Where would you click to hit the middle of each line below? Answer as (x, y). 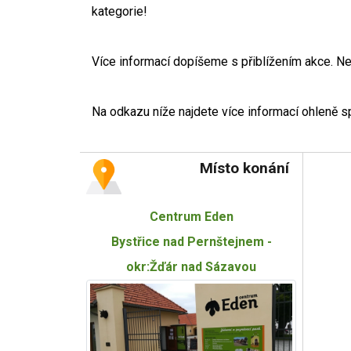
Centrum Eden (191, 217)
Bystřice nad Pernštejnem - (191, 242)
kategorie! (119, 11)
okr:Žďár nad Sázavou (191, 267)
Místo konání (245, 168)
